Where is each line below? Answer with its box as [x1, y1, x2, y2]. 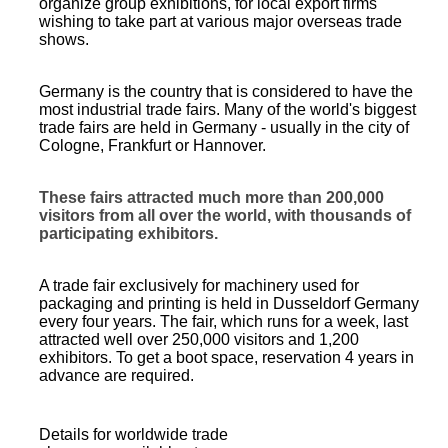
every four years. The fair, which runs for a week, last [39, 313, 408, 330]
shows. [39, 31, 89, 48]
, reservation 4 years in [254, 349, 414, 366]
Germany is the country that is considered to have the [39, 83, 413, 100]
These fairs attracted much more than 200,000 [39, 189, 384, 206]
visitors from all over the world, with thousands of [39, 207, 411, 224]
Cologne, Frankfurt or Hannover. [39, 137, 266, 154]
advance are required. [39, 367, 194, 384]
